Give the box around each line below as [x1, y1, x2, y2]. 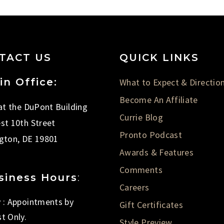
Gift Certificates [119, 198, 183, 210]
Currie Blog [119, 111, 163, 123]
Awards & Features [119, 146, 194, 158]
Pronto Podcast [119, 128, 182, 140]
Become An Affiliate [119, 93, 198, 105]
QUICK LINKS [119, 51, 199, 63]
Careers [119, 181, 149, 193]
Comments [119, 163, 162, 175]
